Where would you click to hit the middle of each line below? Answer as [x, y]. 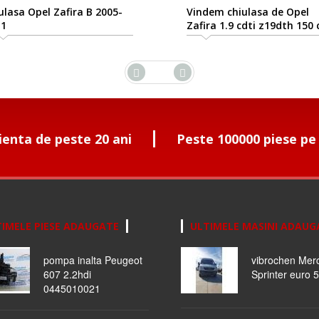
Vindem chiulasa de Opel [247, 12]
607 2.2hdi [67, 274]
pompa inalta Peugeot [93, 260]
